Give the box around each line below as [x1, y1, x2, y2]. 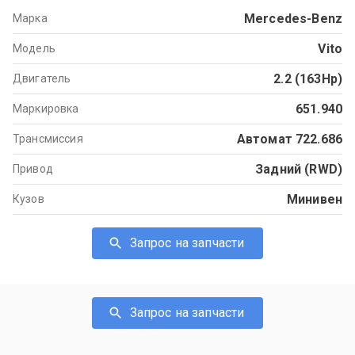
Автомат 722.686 [236, 131, 342, 147]
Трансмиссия [13, 132, 83, 145]
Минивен [286, 191, 342, 207]
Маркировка [13, 101, 79, 115]
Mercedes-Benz [244, 10, 342, 26]
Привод [13, 162, 53, 175]
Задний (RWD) [255, 161, 342, 177]
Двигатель [13, 71, 71, 85]
